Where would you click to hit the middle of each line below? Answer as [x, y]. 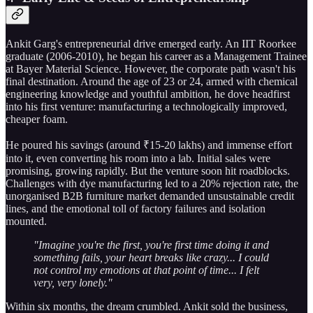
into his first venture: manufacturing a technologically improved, [146, 106]
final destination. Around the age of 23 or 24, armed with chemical [152, 81]
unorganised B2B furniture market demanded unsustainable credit [150, 196]
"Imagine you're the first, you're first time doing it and [151, 245]
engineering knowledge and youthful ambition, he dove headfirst [148, 94]
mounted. [26, 221]
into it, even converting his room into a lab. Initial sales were [138, 158]
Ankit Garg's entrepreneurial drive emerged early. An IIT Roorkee [151, 43]
